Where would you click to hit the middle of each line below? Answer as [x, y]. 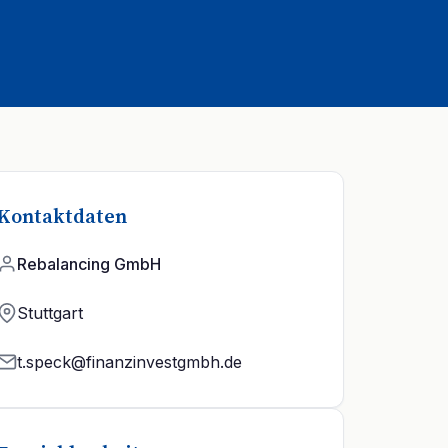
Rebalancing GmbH [89, 264]
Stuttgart [50, 313]
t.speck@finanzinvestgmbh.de [129, 362]
